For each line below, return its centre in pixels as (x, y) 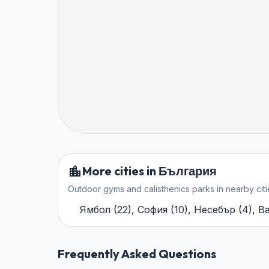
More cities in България (150, 171)
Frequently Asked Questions (137, 254)
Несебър (215, 210)
